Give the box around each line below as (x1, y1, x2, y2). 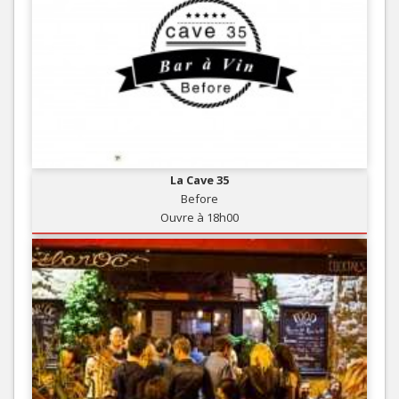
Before (181, 190, 218, 207)
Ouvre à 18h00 (160, 208, 239, 225)
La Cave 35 (170, 171, 229, 188)
